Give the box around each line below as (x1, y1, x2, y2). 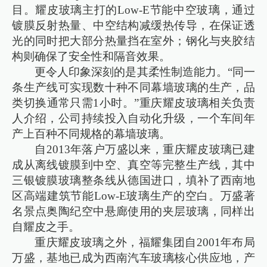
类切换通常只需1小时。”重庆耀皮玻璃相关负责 (12, 97, 255, 110)
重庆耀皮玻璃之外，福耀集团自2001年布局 (35, 236, 255, 249)
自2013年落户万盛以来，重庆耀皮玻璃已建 (35, 143, 255, 156)
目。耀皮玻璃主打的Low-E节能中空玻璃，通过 (12, 4, 255, 17)
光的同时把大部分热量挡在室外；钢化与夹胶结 (12, 35, 255, 48)
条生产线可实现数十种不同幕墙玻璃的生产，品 (12, 81, 255, 94)
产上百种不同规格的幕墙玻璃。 (12, 128, 171, 141)
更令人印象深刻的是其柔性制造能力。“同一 (35, 66, 255, 79)
